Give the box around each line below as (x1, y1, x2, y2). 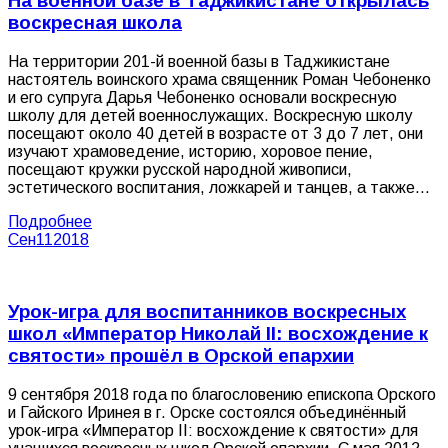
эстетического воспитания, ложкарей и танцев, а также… (8, 178, 430, 196)
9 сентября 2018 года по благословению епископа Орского (8, 386, 436, 404)
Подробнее (8, 212, 92, 230)
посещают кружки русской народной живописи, (8, 160, 352, 178)
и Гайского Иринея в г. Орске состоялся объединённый (8, 404, 406, 422)
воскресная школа (8, 11, 182, 33)
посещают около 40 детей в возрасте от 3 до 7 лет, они (8, 124, 423, 142)
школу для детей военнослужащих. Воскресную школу (8, 106, 412, 124)
